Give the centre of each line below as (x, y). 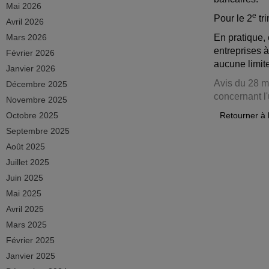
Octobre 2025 (32, 115)
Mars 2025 (26, 225)
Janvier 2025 (31, 256)
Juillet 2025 (28, 162)
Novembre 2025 (37, 100)
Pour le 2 (233, 18)
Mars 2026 (26, 37)
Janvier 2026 (31, 68)
